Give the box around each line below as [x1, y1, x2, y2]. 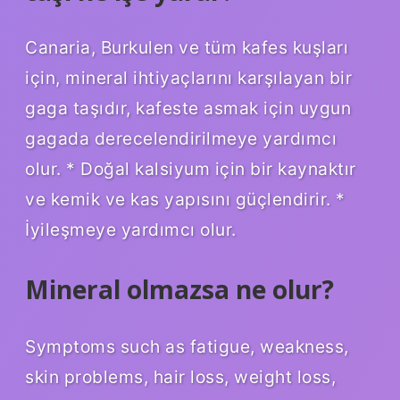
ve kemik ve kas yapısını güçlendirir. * [25, 188, 346, 211]
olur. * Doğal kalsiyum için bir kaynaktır [25, 158, 356, 180]
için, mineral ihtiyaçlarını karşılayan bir [25, 67, 352, 89]
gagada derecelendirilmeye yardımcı [25, 128, 337, 150]
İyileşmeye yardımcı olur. [25, 219, 237, 241]
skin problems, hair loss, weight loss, [25, 366, 336, 388]
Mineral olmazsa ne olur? [25, 272, 334, 307]
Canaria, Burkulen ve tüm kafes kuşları [25, 37, 348, 59]
